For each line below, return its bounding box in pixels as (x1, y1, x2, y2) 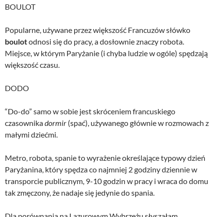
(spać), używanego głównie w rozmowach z (68, 118, 209, 128)
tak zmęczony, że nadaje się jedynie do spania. (5, 188, 155, 198)
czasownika (5, 118, 45, 128)
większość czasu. (5, 60, 60, 70)
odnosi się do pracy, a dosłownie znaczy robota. (29, 37, 184, 46)
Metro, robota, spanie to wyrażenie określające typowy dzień (5, 153, 205, 163)
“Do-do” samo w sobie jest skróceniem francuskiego (5, 107, 175, 116)
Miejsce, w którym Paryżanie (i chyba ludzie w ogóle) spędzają (5, 48, 208, 58)
